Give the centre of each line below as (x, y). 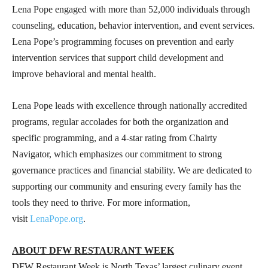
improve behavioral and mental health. (84, 74)
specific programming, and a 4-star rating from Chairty (115, 138)
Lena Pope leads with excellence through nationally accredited (130, 105)
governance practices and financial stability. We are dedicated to (132, 170)
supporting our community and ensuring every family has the (127, 186)
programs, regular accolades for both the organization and (120, 121)
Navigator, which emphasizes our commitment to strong (117, 154)
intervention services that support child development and (118, 57)
